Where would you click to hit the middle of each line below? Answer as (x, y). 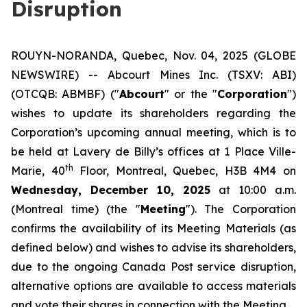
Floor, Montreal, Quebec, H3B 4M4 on (185, 171)
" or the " (191, 94)
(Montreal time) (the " (76, 209)
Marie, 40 (38, 171)
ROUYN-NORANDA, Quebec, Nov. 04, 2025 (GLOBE (153, 56)
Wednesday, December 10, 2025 (115, 190)
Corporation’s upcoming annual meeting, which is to (153, 132)
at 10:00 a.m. (258, 190)
